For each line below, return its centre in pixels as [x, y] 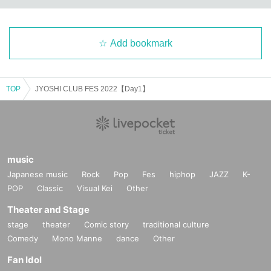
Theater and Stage [48, 209]
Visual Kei [95, 188]
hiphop [182, 174]
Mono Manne [77, 238]
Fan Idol [24, 260]
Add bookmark [141, 43]
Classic [50, 188]
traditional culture [176, 224]
